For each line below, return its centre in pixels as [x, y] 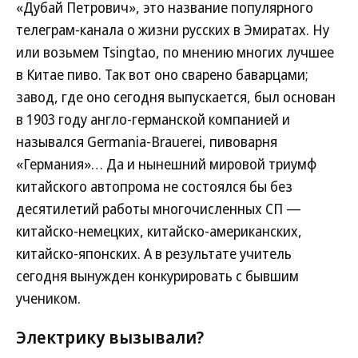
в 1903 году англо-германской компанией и [153, 119]
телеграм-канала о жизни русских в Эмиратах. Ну [173, 30]
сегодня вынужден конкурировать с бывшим [157, 276]
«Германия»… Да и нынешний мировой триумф [166, 164]
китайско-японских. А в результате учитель [154, 254]
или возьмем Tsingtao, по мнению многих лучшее [175, 52]
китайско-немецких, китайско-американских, [159, 231]
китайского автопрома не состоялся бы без [154, 187]
